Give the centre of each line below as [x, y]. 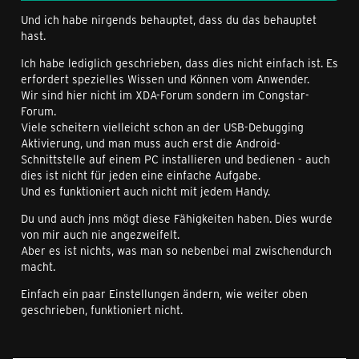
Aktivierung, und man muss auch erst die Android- [151, 143]
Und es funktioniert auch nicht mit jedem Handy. [145, 191]
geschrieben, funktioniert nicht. [102, 310]
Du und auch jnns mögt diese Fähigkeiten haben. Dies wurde [177, 218]
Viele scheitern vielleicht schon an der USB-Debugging [162, 127]
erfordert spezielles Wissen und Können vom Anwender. [165, 79]
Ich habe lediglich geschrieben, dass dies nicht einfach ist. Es [179, 63]
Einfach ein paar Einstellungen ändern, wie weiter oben [164, 294]
